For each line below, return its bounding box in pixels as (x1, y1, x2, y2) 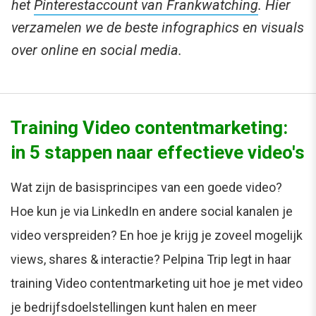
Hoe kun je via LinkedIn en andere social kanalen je (11, 204, 293, 219)
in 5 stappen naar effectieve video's (11, 142, 305, 164)
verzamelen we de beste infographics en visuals (11, 19, 304, 37)
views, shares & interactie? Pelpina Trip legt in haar (11, 252, 291, 267)
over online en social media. (11, 42, 182, 59)
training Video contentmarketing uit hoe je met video (11, 276, 303, 291)
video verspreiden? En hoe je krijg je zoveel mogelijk (11, 228, 303, 243)
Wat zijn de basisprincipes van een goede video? (11, 180, 282, 195)
